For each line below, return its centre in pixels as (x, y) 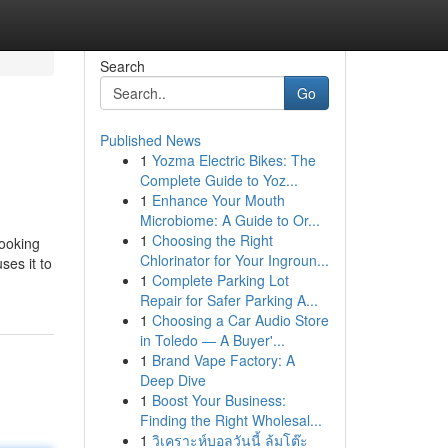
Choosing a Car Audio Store (240, 320)
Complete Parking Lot (220, 280)
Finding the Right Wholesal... (230, 420)
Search (122, 66)
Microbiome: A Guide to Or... (229, 220)
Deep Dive (172, 380)
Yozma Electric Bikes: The (233, 160)
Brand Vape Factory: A (223, 360)
